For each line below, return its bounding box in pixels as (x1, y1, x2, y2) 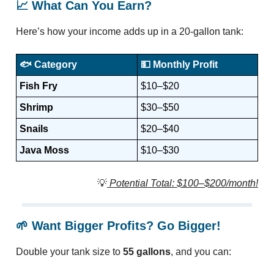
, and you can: (171, 246, 231, 257)
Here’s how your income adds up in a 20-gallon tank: (16, 26, 243, 37)
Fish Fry (20, 81, 57, 92)
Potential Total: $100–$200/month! (109, 178, 258, 189)
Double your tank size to (16, 246, 123, 257)
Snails (20, 124, 48, 135)
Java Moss (20, 145, 69, 156)
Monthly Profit (153, 59, 218, 70)
